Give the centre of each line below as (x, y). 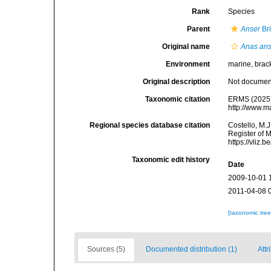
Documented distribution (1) (191, 249)
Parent (199, 29)
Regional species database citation (150, 125)
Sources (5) (106, 249)
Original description (177, 82)
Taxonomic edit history (171, 160)
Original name (186, 47)
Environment (188, 64)
